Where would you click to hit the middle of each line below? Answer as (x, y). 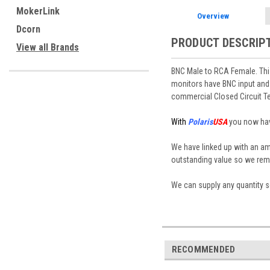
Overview (213, 16)
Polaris (200, 121)
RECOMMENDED (203, 249)
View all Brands (48, 47)
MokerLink (38, 11)
